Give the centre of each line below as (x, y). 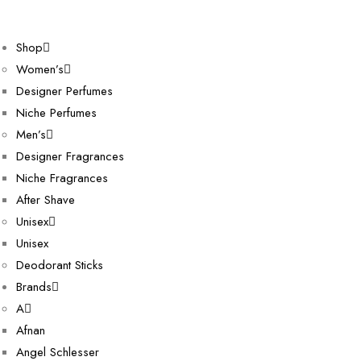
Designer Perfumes (64, 91)
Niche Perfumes (56, 113)
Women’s (40, 69)
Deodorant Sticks (60, 265)
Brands (34, 287)
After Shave (46, 200)
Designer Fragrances (70, 156)
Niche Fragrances (62, 178)
